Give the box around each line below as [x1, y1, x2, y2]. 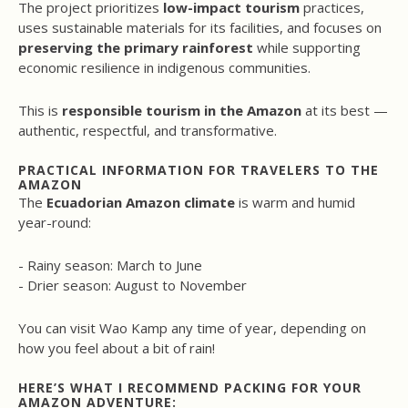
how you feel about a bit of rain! [18, 339, 215, 358]
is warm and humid [235, 193, 355, 212]
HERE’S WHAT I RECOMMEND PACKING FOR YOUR [18, 379, 362, 397]
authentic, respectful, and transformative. [18, 121, 277, 140]
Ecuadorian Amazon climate [46, 193, 235, 212]
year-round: [18, 213, 91, 232]
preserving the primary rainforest [18, 38, 253, 57]
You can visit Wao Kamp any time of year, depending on [18, 319, 366, 338]
